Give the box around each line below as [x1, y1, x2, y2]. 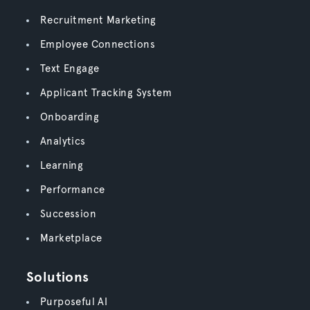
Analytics [39, 135, 86, 147]
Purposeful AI [39, 295, 108, 308]
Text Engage [39, 62, 100, 75]
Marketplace [39, 232, 102, 244]
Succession [39, 208, 96, 220]
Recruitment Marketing [39, 14, 156, 26]
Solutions [26, 268, 89, 285]
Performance [39, 183, 105, 196]
